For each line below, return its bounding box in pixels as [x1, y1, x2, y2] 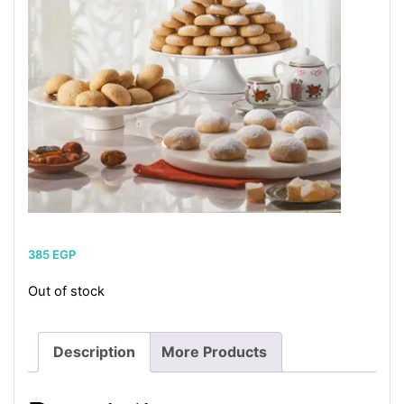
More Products [161, 343, 267, 362]
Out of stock [28, 283, 105, 300]
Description [53, 343, 135, 362]
